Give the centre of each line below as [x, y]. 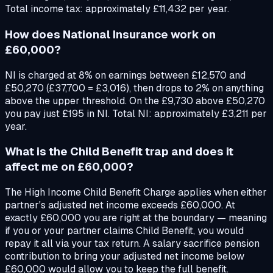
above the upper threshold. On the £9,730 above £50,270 [135, 101]
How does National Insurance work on [110, 34]
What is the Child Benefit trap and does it [119, 152]
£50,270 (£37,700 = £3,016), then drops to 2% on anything [134, 88]
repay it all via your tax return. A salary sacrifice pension [132, 243]
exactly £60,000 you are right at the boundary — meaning [136, 218]
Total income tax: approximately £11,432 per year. [117, 9]
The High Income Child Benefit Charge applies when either [136, 192]
